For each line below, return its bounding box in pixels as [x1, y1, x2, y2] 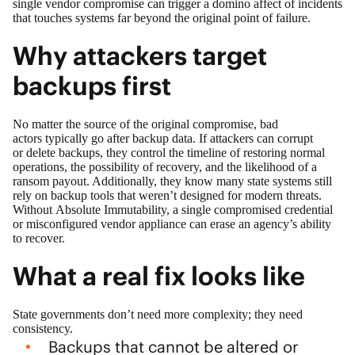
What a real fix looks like [13, 259, 311, 292]
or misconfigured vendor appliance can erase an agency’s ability [13, 216, 331, 231]
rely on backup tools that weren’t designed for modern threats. [13, 188, 325, 202]
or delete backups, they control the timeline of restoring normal [13, 145, 325, 159]
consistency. [13, 321, 76, 335]
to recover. [13, 231, 68, 245]
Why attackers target [13, 39, 267, 72]
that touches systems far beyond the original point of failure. [13, 10, 314, 25]
